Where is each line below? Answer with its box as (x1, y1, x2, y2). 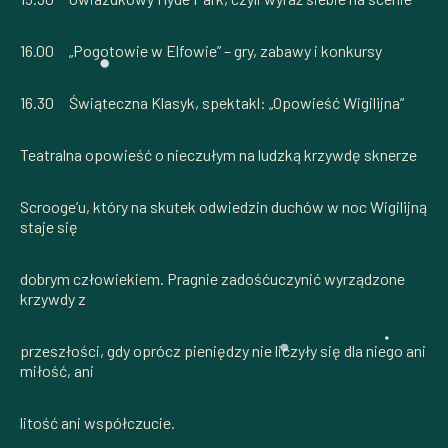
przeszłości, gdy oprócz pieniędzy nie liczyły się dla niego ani (20, 340, 426, 360)
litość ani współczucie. (20, 412, 175, 432)
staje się (20, 216, 78, 236)
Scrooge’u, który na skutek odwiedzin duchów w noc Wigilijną (20, 196, 427, 216)
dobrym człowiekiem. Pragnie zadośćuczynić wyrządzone (20, 268, 405, 288)
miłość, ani (20, 360, 94, 380)
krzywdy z (20, 288, 86, 308)
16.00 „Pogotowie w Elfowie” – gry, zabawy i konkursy (20, 40, 382, 60)
